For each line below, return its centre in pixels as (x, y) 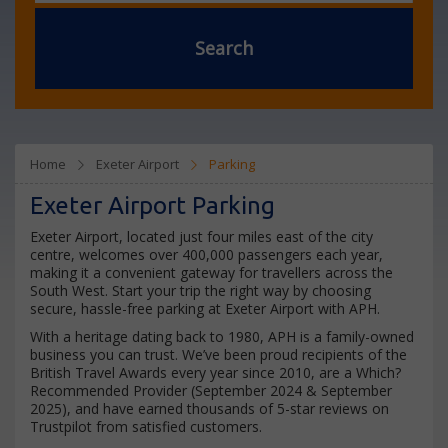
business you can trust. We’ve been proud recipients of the (218, 354)
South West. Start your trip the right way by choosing (200, 290)
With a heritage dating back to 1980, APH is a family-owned (222, 336)
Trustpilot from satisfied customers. (146, 426)
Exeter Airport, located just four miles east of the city (201, 236)
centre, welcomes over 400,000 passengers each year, (206, 254)
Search (224, 48)
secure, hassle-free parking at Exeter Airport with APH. (205, 308)
